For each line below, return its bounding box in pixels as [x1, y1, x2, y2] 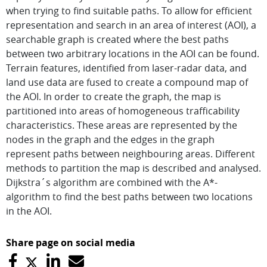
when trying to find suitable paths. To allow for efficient [6, 4, 252, 17]
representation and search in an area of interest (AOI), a [6, 18, 256, 32]
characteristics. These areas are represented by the [6, 119, 237, 132]
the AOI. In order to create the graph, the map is [6, 90, 221, 103]
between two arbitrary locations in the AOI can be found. [6, 47, 259, 60]
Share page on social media [6, 236, 135, 249]
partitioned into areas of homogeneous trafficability [6, 104, 240, 117]
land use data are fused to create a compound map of [6, 76, 248, 89]
